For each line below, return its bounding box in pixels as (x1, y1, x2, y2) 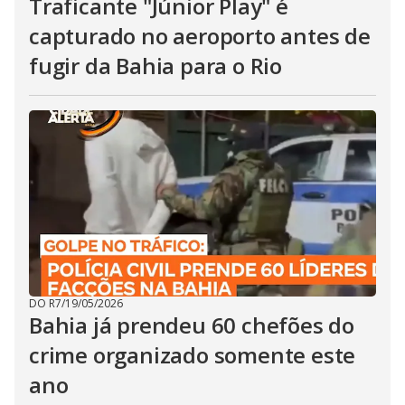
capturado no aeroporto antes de (29, 21, 371, 51)
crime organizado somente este (29, 340, 356, 370)
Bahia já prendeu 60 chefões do (29, 310, 354, 340)
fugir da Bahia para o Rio (29, 51, 282, 80)
